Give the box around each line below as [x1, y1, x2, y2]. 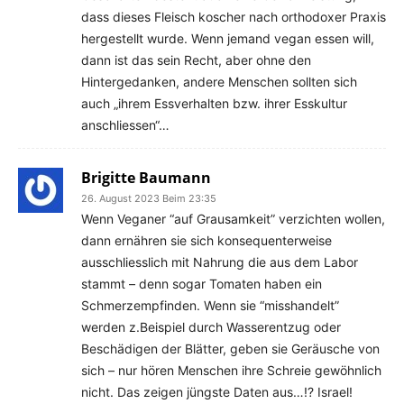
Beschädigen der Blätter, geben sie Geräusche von [81, 341, 380, 356]
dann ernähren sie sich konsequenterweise [81, 233, 332, 248]
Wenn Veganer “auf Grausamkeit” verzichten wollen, [81, 211, 385, 226]
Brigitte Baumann [81, 168, 211, 188]
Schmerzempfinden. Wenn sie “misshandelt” [81, 298, 339, 313]
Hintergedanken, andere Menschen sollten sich [81, 74, 357, 89]
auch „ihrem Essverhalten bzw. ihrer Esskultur [81, 96, 347, 111]
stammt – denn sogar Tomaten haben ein [81, 276, 322, 291]
